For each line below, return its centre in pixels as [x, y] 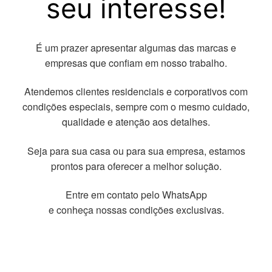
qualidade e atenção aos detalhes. [136, 122]
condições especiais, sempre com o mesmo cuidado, [136, 107]
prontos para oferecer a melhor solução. [136, 166]
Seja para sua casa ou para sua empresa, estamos [136, 151]
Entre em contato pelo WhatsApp [136, 195]
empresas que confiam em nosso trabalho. [136, 63]
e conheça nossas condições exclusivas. [136, 210]
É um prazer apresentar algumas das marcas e [136, 47]
